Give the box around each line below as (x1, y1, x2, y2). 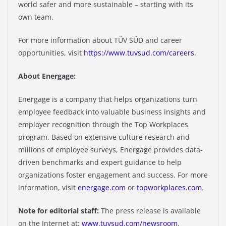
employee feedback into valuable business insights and (18, 107, 206, 117)
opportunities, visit (18, 48, 84, 58)
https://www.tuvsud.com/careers (84, 48, 194, 58)
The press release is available (101, 206, 201, 216)
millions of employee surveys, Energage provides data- (18, 145, 203, 155)
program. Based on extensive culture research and (18, 132, 190, 142)
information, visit (18, 183, 78, 193)
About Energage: (18, 71, 76, 81)
